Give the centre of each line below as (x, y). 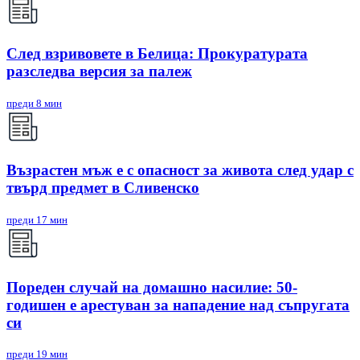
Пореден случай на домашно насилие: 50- (152, 287)
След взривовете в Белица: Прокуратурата (157, 53)
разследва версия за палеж (99, 71)
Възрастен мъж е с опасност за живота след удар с (180, 170)
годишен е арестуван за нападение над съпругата (178, 305)
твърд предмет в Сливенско (103, 188)
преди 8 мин (34, 103)
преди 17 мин (37, 219)
